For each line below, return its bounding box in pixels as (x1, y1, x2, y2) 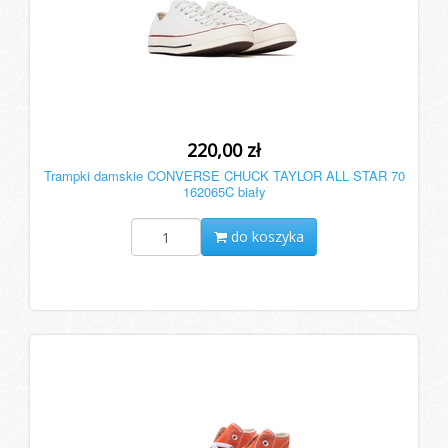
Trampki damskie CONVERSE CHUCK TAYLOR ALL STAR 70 (43, 166, 405, 186)
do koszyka (227, 227, 304, 247)
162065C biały (182, 182, 266, 202)
